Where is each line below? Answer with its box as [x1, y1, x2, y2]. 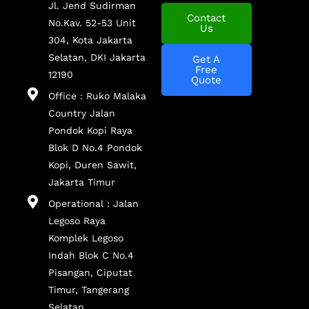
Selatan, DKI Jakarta [48, 51, 146, 63]
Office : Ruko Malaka [48, 90, 146, 101]
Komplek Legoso [48, 232, 123, 243]
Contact [187, 11, 226, 24]
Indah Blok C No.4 [48, 249, 134, 261]
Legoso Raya [48, 215, 106, 226]
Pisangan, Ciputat [48, 266, 132, 278]
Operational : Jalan [48, 197, 139, 209]
